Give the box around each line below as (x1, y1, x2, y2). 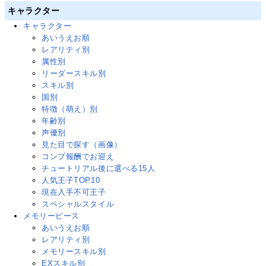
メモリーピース (23, 211, 80, 221)
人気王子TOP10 (42, 176, 100, 185)
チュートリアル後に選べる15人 (42, 164, 156, 173)
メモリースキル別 (42, 247, 106, 256)
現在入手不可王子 (42, 188, 106, 197)
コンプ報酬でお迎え (42, 152, 115, 161)
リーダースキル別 (42, 69, 106, 78)
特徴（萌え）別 (42, 104, 99, 114)
